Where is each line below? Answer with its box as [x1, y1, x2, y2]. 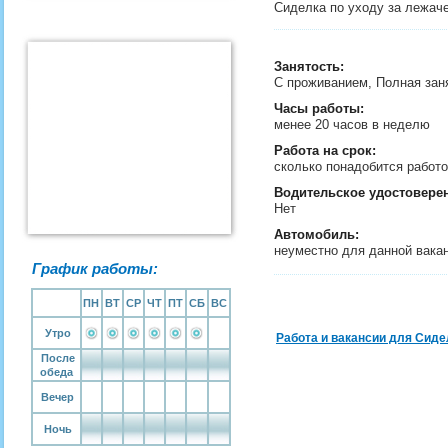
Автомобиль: [274, 227, 359, 242]
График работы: [32, 260, 158, 277]
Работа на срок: [274, 143, 376, 158]
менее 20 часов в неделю [274, 117, 434, 132]
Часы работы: [274, 101, 364, 116]
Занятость [274, 59, 340, 74]
